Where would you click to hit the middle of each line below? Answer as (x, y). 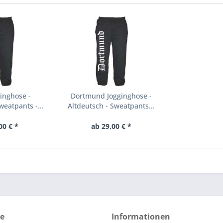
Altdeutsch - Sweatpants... (111, 106)
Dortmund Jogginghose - (111, 96)
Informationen (141, 217)
